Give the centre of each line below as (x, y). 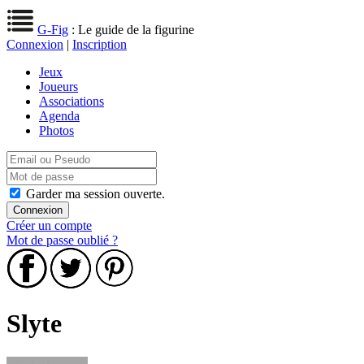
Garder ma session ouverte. (95, 194)
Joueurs (58, 87)
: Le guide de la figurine (131, 30)
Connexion (35, 44)
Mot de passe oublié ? (62, 240)
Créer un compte (49, 225)
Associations (71, 101)
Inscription (100, 44)
